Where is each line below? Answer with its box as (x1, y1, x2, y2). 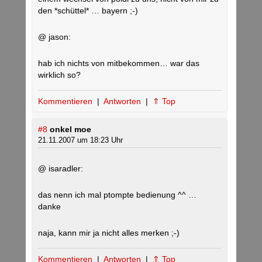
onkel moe (50, 125, 91, 134)
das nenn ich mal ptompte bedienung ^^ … (38, 190, 196, 199)
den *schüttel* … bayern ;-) (38, 6, 138, 15)
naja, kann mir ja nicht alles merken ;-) (38, 228, 180, 237)
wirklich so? (38, 70, 81, 80)
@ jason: (38, 32, 71, 42)
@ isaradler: (38, 164, 83, 173)
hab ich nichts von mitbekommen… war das (38, 58, 199, 68)
